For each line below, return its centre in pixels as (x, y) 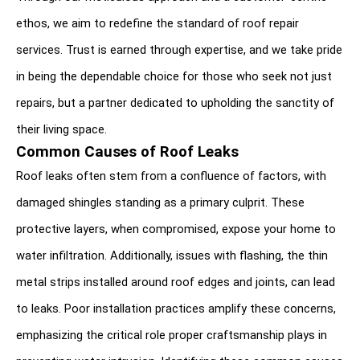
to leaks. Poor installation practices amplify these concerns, (176, 308)
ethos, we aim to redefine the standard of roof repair (157, 23)
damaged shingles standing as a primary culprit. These (160, 202)
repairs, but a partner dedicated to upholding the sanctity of (175, 102)
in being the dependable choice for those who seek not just (174, 76)
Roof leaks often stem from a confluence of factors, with (171, 176)
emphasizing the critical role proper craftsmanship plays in (172, 335)
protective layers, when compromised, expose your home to (176, 229)
